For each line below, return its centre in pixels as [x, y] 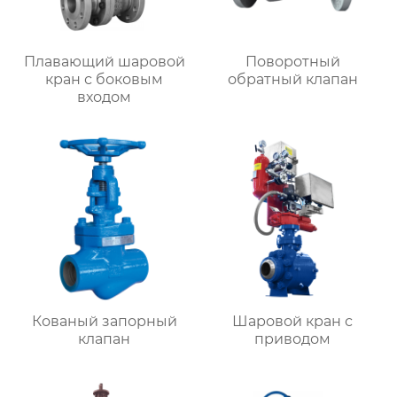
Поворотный [292, 62]
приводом [293, 339]
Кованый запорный [104, 321]
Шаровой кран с [293, 321]
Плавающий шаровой [104, 62]
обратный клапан [292, 80]
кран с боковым [105, 80]
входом [105, 97]
